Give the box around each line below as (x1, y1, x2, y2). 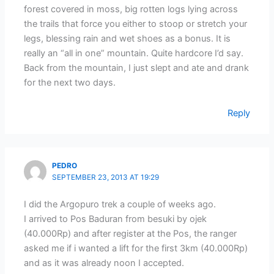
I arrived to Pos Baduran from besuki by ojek (24, 213, 207, 225)
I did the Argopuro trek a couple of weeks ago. (24, 199, 217, 210)
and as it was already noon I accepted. (24, 257, 185, 269)
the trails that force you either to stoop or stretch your (24, 18, 248, 30)
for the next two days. (24, 77, 116, 89)
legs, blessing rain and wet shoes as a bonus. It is (24, 33, 231, 45)
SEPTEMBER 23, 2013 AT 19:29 (52, 173, 160, 182)
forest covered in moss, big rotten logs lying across (24, 4, 239, 15)
